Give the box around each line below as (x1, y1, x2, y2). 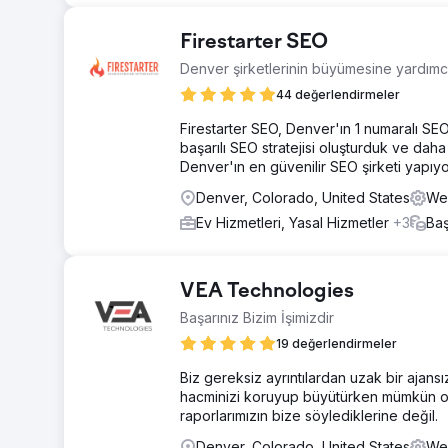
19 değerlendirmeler (276, 336, 397, 351)
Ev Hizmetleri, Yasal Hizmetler (196, 214, 393, 231)
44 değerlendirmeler (276, 87, 400, 102)
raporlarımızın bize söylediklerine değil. (180, 407, 438, 424)
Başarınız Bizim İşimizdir (180, 309, 334, 326)
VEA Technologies (180, 281, 354, 303)
